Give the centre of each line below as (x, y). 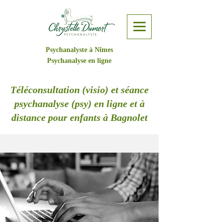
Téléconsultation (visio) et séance (79, 90)
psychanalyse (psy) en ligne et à (79, 104)
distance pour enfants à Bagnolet (79, 117)
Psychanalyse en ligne (79, 61)
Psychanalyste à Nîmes (79, 50)
